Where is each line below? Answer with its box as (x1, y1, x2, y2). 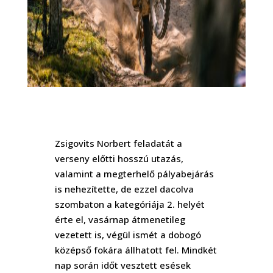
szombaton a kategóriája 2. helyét (54, 197, 205, 210)
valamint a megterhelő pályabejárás (54, 167, 214, 180)
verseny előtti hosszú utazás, (54, 152, 183, 165)
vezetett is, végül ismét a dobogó (54, 228, 201, 241)
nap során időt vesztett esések (54, 258, 191, 271)
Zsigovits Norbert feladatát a (54, 136, 182, 149)
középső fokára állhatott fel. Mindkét (54, 243, 217, 256)
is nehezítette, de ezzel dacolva (54, 182, 194, 195)
